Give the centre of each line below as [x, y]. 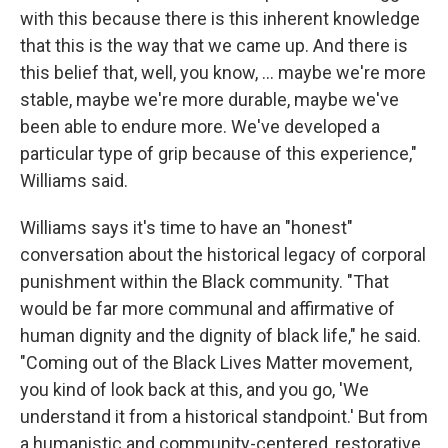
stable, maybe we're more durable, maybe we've [209, 99]
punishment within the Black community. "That [204, 281]
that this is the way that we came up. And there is [214, 45]
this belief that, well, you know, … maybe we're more [223, 72]
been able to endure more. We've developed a [200, 126]
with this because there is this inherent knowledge [220, 18]
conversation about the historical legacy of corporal [223, 254]
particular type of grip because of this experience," [218, 153]
